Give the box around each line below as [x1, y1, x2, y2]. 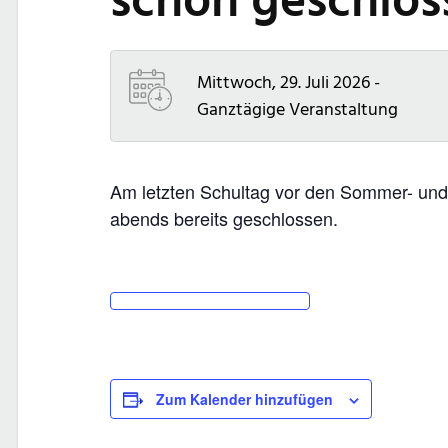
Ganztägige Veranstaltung [197, 97, 398, 122]
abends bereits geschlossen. [110, 205, 338, 231]
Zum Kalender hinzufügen [156, 389, 333, 409]
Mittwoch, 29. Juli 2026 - [197, 70, 380, 95]
